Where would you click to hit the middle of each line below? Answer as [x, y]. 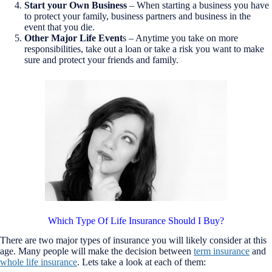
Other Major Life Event [73, 38]
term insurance [222, 251]
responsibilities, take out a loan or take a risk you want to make [144, 49]
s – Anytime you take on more [180, 38]
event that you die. [59, 27]
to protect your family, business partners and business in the [138, 16]
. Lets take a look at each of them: [141, 262]
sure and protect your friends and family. [101, 59]
